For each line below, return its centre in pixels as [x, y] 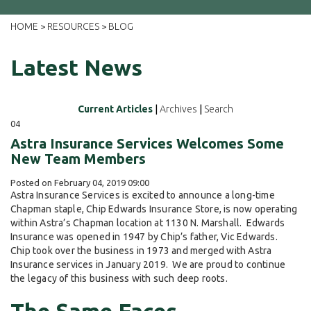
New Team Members [78, 159]
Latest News [76, 68]
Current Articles [115, 109]
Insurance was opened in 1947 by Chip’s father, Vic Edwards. [145, 237]
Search [219, 109]
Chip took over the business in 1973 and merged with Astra [141, 251]
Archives [178, 109]
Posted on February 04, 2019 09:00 [80, 183]
